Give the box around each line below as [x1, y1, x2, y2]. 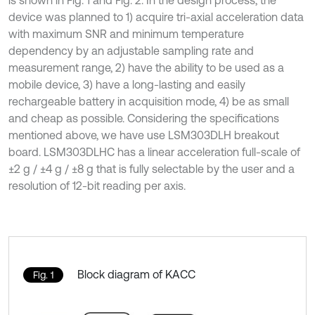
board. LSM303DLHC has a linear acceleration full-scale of [8, 146, 300, 158]
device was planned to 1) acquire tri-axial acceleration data [8, 11, 304, 23]
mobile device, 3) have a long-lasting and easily [8, 78, 245, 91]
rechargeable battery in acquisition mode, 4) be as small [8, 95, 289, 108]
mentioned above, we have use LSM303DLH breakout [8, 129, 279, 141]
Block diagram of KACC [77, 268, 195, 281]
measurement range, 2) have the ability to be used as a [8, 61, 284, 74]
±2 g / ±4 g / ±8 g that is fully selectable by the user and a [8, 162, 295, 175]
